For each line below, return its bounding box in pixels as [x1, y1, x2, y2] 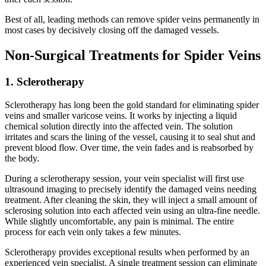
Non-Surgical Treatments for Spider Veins [5, 47, 261, 64]
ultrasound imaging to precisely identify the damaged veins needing [5, 183, 256, 194]
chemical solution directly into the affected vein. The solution [5, 121, 233, 131]
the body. [5, 153, 39, 163]
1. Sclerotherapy [5, 75, 84, 88]
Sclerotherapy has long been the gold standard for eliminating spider [5, 99, 259, 110]
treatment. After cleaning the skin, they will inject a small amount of [5, 194, 257, 205]
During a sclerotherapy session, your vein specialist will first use [5, 173, 244, 183]
